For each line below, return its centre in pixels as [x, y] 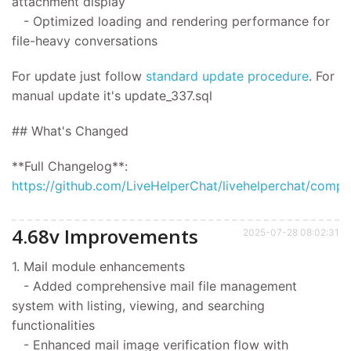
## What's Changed [70, 131]
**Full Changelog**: [70, 166]
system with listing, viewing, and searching [138, 306]
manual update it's [68, 96]
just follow [111, 76]
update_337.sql [168, 96]
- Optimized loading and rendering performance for [171, 22]
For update [44, 76]
